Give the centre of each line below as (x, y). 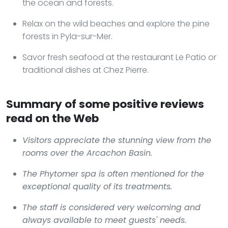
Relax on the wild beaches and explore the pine (116, 23)
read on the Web (52, 118)
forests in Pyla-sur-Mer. (67, 36)
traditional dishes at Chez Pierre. (85, 70)
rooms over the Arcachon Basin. (87, 153)
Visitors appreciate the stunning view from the (117, 140)
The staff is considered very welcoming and (111, 207)
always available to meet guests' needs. (104, 220)
